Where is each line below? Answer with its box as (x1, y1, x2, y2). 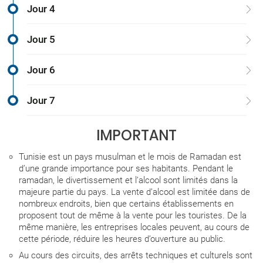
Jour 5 (27, 33, 55, 46)
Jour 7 (27, 95, 55, 107)
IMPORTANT (96, 126, 177, 146)
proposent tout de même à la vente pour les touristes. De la (19, 210, 247, 221)
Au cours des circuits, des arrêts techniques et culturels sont (19, 250, 252, 261)
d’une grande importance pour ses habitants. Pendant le (19, 163, 233, 174)
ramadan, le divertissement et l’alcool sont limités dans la (19, 175, 238, 186)
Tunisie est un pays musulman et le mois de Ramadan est (19, 151, 241, 163)
